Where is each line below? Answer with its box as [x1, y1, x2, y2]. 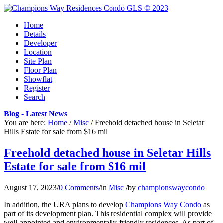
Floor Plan [24, 66, 57, 74]
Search [24, 93, 45, 101]
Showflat [24, 75, 52, 83]
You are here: [4, 118, 46, 127]
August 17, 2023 [4, 183, 57, 192]
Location [24, 48, 52, 56]
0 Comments [59, 183, 99, 192]
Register [24, 84, 50, 92]
